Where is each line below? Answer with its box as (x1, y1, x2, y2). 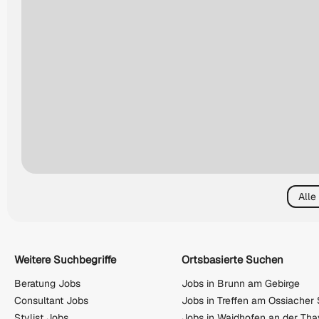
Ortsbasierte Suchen (182, 252, 283, 266)
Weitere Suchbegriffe (14, 252, 116, 266)
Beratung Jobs (14, 277, 80, 291)
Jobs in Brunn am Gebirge (182, 277, 300, 291)
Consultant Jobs (14, 294, 88, 308)
